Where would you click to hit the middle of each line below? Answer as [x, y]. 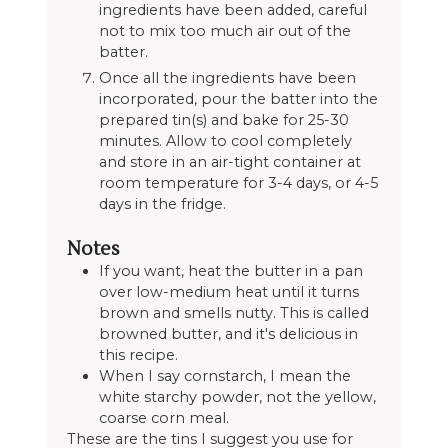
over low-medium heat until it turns [228, 292]
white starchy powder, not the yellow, [237, 397]
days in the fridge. [162, 203]
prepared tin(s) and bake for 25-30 [223, 119]
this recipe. [138, 355]
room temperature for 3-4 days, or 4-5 [238, 182]
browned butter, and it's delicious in [228, 334]
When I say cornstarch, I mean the [224, 376]
